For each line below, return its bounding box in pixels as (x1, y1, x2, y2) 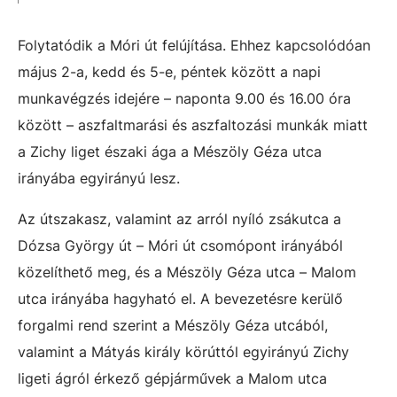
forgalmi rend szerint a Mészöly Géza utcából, (18, 316, 328, 334)
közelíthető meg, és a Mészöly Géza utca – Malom (18, 263, 356, 281)
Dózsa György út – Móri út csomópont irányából (18, 237, 343, 254)
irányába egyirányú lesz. (18, 169, 180, 187)
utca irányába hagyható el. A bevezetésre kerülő (18, 290, 343, 307)
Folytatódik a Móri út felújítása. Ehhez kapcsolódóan (18, 36, 370, 54)
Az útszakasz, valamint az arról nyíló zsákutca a (18, 210, 341, 228)
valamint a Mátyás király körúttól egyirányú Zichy (18, 343, 349, 361)
